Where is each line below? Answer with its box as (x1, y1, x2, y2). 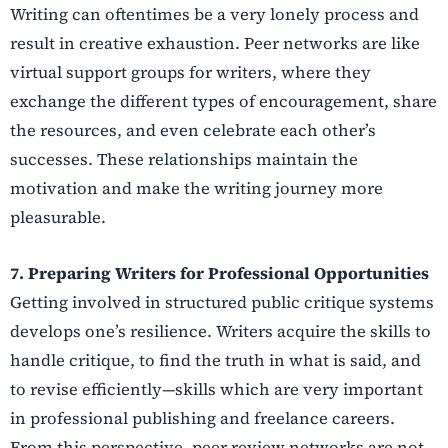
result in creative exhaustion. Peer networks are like (10, 32, 420, 55)
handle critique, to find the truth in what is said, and (10, 348, 421, 371)
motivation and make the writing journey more (10, 177, 383, 200)
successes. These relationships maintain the (10, 148, 358, 171)
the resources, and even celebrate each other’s (10, 119, 376, 142)
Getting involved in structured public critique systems (10, 290, 434, 313)
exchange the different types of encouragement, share (10, 90, 437, 113)
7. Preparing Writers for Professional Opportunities (10, 261, 429, 284)
